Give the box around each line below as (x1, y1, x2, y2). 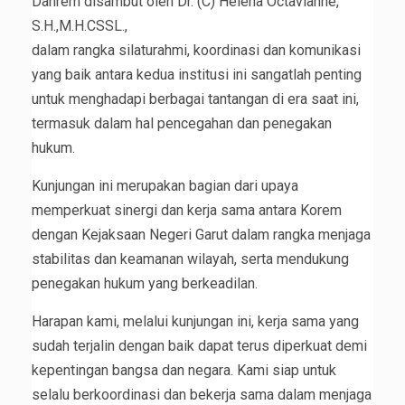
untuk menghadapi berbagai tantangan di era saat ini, (32, 89, 359, 108)
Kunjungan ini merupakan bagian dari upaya (32, 176, 298, 194)
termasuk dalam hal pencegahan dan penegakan (32, 114, 332, 132)
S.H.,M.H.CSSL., (32, 16, 127, 34)
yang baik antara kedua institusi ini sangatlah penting (32, 65, 362, 83)
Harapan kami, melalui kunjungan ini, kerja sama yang (32, 312, 359, 330)
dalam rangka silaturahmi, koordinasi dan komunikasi (32, 41, 361, 59)
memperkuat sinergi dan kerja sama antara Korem (32, 201, 342, 219)
